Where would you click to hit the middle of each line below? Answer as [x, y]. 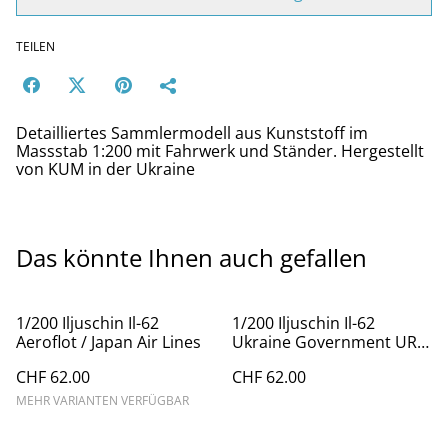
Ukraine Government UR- [327, 342]
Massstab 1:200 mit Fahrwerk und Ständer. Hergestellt [220, 151]
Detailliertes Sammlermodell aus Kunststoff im [192, 133]
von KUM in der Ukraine [105, 169]
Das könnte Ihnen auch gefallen [191, 257]
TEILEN [35, 46]
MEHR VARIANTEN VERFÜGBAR [102, 400]
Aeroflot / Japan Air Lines [108, 342]
